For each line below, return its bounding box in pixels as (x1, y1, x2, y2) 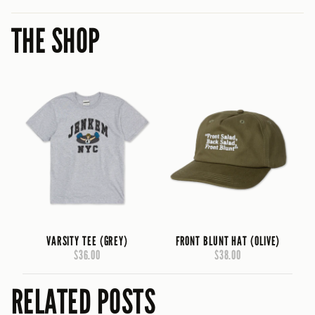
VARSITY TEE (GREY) (46, 233, 129, 249)
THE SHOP (11, 20, 101, 62)
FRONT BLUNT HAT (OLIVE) (175, 233, 281, 249)
